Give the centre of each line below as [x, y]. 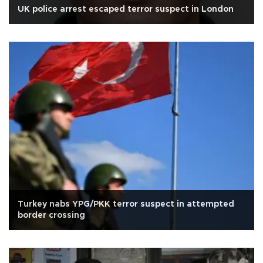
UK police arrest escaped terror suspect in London [126, 10]
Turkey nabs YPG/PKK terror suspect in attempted [126, 205]
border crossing [51, 216]
